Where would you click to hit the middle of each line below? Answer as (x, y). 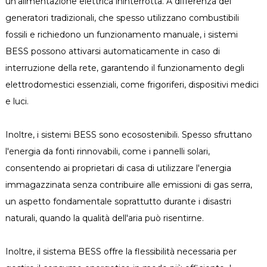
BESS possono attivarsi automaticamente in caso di (112, 51)
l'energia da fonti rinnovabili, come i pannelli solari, (107, 151)
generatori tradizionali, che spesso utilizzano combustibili (122, 18)
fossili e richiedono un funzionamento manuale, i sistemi (121, 35)
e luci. (17, 101)
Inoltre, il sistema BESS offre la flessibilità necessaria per (121, 252)
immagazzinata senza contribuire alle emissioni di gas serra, (128, 185)
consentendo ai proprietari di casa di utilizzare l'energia (118, 168)
